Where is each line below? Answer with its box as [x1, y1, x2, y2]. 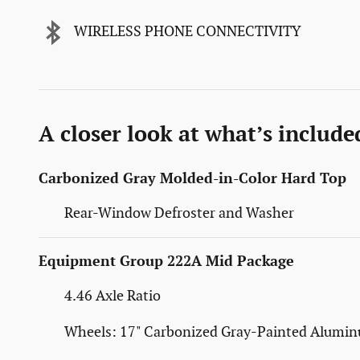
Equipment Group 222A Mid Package [39, 252, 294, 270]
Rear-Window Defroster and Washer [64, 204, 294, 222]
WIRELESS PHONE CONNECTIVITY [74, 23, 301, 41]
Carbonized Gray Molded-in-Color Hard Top [39, 170, 346, 187]
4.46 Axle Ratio [64, 287, 161, 305]
